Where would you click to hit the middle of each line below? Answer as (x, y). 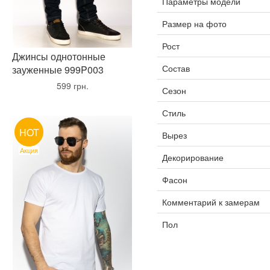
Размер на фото (194, 24)
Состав (176, 68)
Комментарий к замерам (211, 202)
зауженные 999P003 (58, 70)
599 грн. (72, 86)
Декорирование (193, 157)
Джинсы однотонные (59, 56)
